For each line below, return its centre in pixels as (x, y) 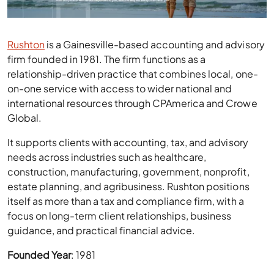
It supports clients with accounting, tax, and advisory (128, 143)
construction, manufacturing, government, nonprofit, (128, 172)
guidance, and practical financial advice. (102, 231)
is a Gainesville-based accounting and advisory (155, 45)
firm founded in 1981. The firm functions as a (107, 59)
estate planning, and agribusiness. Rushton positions (128, 187)
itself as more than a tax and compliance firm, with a (126, 201)
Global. (25, 118)
